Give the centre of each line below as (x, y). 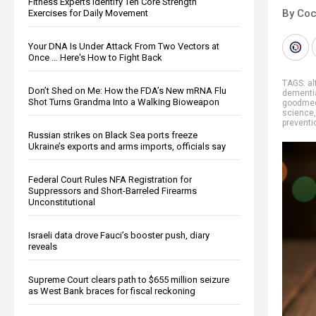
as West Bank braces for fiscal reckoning (112, 291)
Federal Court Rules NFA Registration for (110, 179)
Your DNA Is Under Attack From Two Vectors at (124, 46)
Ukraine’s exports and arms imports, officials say (127, 146)
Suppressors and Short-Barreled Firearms (113, 190)
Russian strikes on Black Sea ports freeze (113, 135)
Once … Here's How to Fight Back (95, 57)
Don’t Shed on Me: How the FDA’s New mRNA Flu (127, 90)
